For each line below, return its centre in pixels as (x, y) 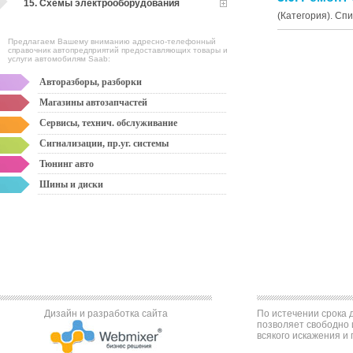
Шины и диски (71, 184)
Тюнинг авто (67, 164)
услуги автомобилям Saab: (59, 59)
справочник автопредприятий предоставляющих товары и (118, 50)
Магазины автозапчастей (93, 102)
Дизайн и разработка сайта (106, 314)
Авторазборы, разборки (91, 82)
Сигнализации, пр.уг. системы (104, 143)
